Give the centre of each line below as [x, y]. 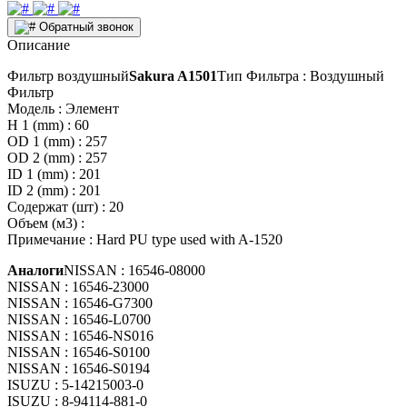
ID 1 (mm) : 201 [54, 174]
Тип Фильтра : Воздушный [301, 75]
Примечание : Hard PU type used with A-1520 [145, 239]
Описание [39, 45]
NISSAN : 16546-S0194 [79, 368]
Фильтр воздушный [68, 75]
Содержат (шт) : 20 [65, 206]
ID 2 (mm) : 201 [54, 190]
